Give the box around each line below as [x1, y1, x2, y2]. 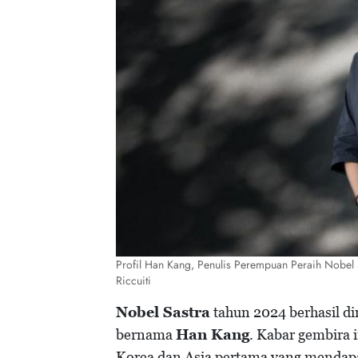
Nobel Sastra [116, 304, 210, 321]
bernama [116, 326, 176, 344]
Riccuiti [116, 272, 151, 289]
